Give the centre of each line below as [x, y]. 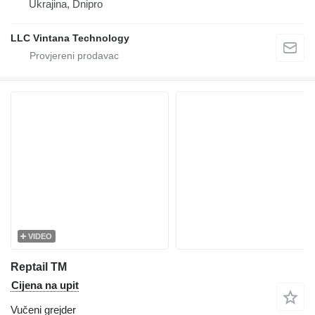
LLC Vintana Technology [70, 38]
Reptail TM [39, 267]
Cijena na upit [45, 285]
